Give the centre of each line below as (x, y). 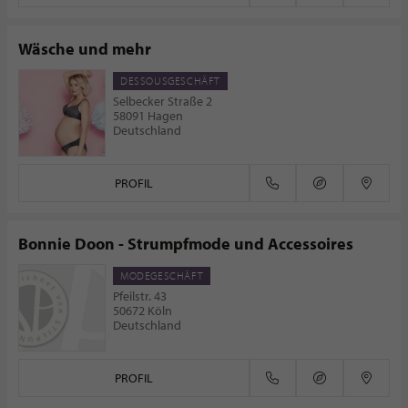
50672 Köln (143, 311)
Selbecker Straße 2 (163, 101)
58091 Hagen (148, 116)
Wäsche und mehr (85, 49)
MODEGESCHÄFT (162, 275)
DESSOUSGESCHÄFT (170, 81)
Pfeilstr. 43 (140, 296)
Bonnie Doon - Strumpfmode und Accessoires (186, 244)
